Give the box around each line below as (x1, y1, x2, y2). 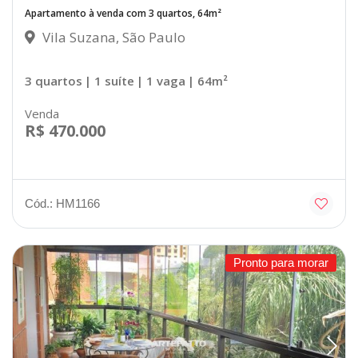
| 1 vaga (137, 72, 185, 89)
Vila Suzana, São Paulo (39, 27, 185, 46)
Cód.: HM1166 (25, 197, 100, 211)
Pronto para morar (233, 256, 328, 270)
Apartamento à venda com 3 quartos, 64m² (25, 6, 221, 20)
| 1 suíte (85, 72, 134, 89)
